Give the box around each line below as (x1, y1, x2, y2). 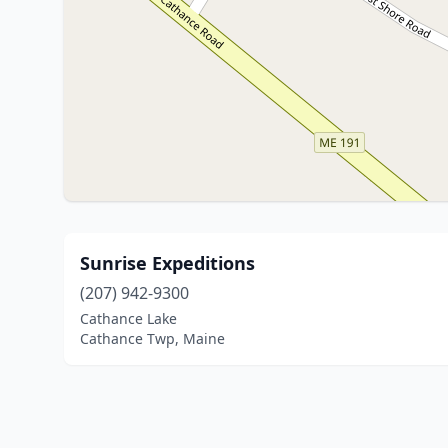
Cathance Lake (80, 309, 177, 328)
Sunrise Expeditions (80, 251, 255, 275)
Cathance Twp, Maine (80, 329, 225, 348)
